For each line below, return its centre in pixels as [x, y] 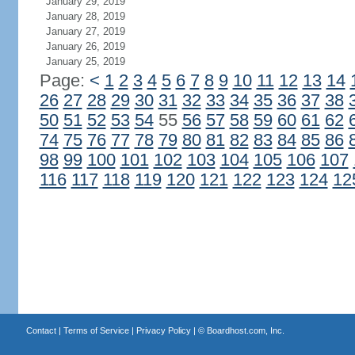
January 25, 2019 [85, 61]
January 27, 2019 [85, 31]
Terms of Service [96, 330]
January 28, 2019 [85, 16]
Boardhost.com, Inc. [245, 330]
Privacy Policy [163, 330]
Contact [41, 330]
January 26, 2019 [85, 46]
